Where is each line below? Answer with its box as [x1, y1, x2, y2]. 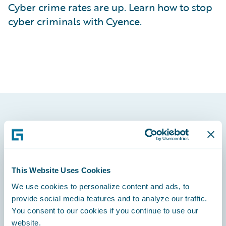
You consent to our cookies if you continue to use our [12, 206, 199, 214]
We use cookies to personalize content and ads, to [12, 182, 190, 190]
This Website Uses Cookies [12, 165, 111, 175]
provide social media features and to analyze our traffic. [12, 194, 207, 202]
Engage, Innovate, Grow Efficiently [8, 185, 139, 197]
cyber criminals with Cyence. [8, 14, 142, 29]
